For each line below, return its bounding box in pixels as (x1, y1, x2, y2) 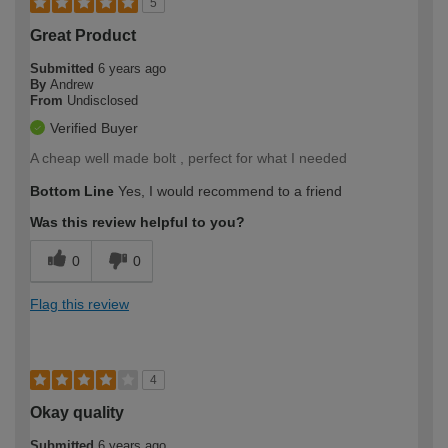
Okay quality (30, 403, 124, 421)
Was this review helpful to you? (30, 213, 245, 230)
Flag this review (30, 295, 129, 312)
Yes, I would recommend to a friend (114, 182, 342, 199)
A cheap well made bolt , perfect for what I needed (30, 149, 347, 166)
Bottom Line (30, 182, 114, 199)
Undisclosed (67, 92, 138, 108)
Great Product (30, 26, 136, 44)
